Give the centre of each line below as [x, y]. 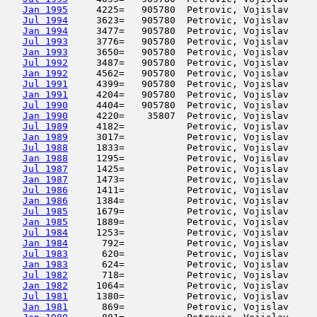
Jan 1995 [45, 10]
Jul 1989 [45, 126]
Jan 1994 [45, 31]
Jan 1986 [45, 201]
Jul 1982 [45, 275]
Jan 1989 [45, 137]
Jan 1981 [45, 307]
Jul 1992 [45, 63]
